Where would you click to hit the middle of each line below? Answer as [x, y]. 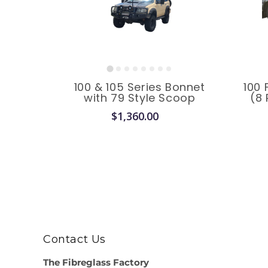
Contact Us [74, 240]
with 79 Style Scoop [140, 98]
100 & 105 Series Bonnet [139, 87]
